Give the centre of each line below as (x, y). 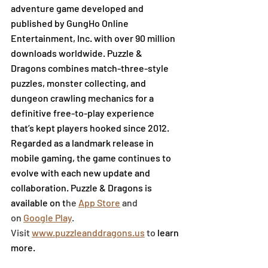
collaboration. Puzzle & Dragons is (82, 187)
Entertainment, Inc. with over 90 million (94, 38)
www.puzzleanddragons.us (88, 232)
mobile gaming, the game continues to (92, 157)
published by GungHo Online (71, 23)
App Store (99, 202)
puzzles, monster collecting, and (79, 83)
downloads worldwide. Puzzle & (77, 53)
